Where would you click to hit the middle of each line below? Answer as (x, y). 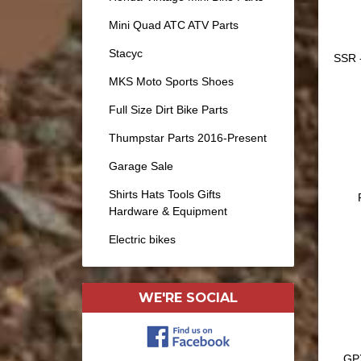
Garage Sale (141, 166)
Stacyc (126, 53)
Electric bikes (142, 239)
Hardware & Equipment (168, 211)
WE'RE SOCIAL (188, 298)
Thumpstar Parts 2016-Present (188, 137)
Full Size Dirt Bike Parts (168, 109)
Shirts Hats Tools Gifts (165, 194)
